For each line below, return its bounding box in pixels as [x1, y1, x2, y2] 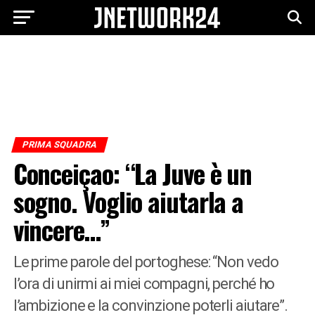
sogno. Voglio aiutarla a [13, 182, 244, 221]
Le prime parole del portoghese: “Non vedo [13, 253, 278, 271]
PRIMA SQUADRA [20, 139, 98, 150]
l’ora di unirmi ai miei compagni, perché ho [13, 275, 275, 292]
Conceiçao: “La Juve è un [13, 154, 252, 193]
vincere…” [13, 210, 110, 249]
